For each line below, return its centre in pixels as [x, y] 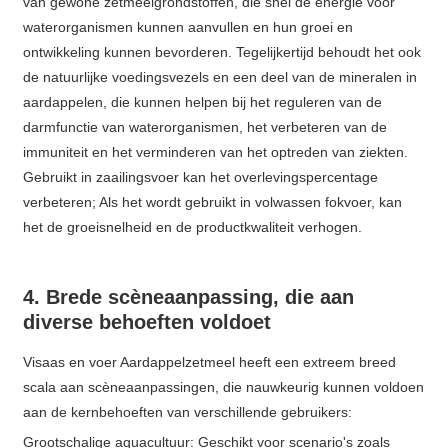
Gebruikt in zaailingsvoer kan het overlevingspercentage [201, 177]
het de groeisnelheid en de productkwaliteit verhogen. [193, 227]
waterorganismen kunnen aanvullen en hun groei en [188, 27]
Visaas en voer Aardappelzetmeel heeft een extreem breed [210, 362]
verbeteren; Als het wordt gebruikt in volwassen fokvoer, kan [213, 202]
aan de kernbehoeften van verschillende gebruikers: [188, 412]
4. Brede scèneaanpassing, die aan [189, 297]
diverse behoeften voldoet [147, 322]
